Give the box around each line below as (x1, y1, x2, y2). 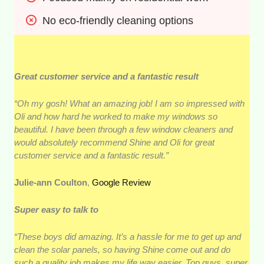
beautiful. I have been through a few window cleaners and (14, 124, 233, 134)
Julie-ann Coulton (14, 177, 88, 187)
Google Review (92, 177, 151, 187)
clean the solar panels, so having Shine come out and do (14, 244, 231, 255)
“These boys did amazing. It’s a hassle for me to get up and (14, 231, 242, 242)
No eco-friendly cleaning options (42, 14, 194, 27)
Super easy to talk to (14, 204, 99, 214)
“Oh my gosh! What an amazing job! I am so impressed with (14, 98, 245, 108)
